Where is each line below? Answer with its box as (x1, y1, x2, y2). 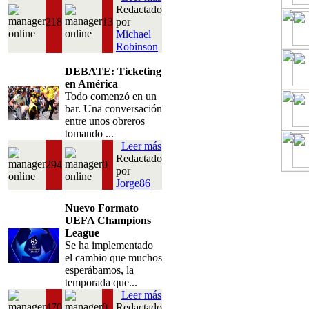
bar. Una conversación (65, 103, 162, 114)
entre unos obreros (65, 115, 145, 127)
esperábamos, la (65, 264, 134, 276)
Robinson (116, 41, 158, 52)
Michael (116, 28, 151, 40)
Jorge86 (116, 177, 150, 189)
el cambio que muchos (65, 252, 162, 263)
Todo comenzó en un (65, 90, 157, 102)
